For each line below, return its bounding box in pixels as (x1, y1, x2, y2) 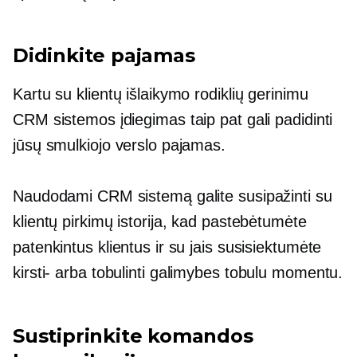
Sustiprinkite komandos (13, 324, 253, 348)
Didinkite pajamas (13, 44, 195, 68)
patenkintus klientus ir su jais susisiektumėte (13, 238, 322, 257)
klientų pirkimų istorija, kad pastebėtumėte (13, 213, 307, 231)
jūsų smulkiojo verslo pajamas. (13, 136, 226, 155)
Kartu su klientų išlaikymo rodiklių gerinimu (13, 85, 308, 104)
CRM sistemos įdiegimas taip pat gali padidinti (13, 111, 333, 129)
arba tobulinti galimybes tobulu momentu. (50, 264, 343, 282)
